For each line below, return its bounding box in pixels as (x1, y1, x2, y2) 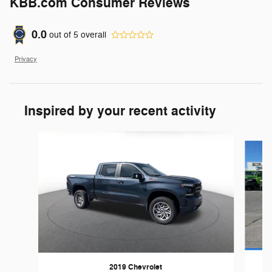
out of (49, 30, 73, 41)
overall (78, 30, 106, 41)
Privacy (15, 55, 37, 63)
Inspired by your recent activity (24, 102, 216, 120)
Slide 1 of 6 (9, 131, 52, 142)
